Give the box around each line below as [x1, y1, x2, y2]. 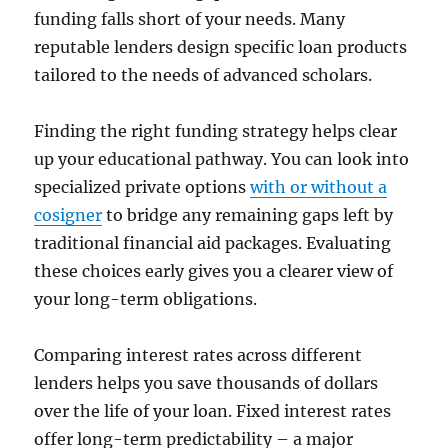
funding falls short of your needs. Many [34, 9, 346, 30]
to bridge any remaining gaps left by [102, 205, 394, 226]
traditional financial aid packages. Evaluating [34, 233, 392, 254]
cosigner [34, 205, 103, 226]
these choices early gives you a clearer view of [34, 261, 394, 282]
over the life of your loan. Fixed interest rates [34, 401, 392, 422]
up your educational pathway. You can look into [34, 149, 410, 170]
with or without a [250, 177, 388, 198]
